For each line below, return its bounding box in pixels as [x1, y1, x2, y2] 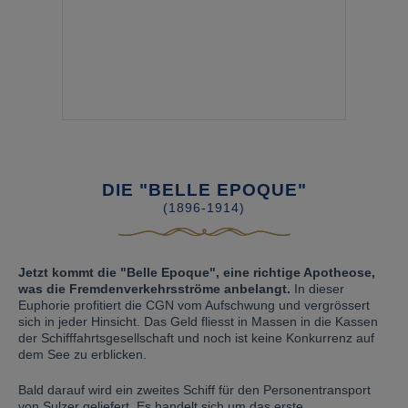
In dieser [291, 281, 344, 296]
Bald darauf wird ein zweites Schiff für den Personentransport [18, 382, 371, 397]
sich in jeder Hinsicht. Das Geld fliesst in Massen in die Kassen [18, 314, 378, 329]
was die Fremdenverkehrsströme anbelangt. [18, 281, 291, 296]
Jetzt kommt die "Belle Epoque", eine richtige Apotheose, [18, 265, 375, 280]
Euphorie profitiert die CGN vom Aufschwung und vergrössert [18, 298, 370, 312]
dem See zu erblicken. [18, 347, 147, 362]
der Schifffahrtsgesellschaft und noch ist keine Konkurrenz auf [18, 331, 374, 345]
